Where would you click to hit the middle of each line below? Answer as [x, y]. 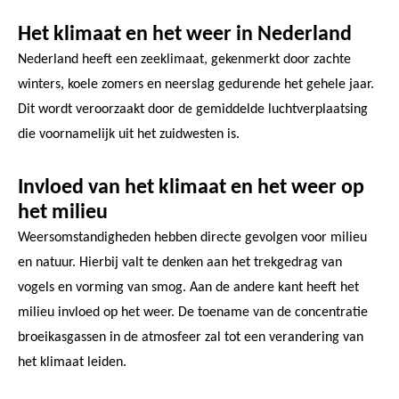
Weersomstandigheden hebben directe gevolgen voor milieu [192, 237]
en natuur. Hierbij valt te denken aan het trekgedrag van [180, 262]
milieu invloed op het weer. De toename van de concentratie [193, 312]
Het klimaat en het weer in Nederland [185, 34]
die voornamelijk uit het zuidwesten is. [129, 134]
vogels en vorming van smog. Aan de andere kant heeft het [188, 287]
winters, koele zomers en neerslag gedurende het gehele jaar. [196, 84]
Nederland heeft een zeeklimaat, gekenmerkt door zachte [184, 59]
